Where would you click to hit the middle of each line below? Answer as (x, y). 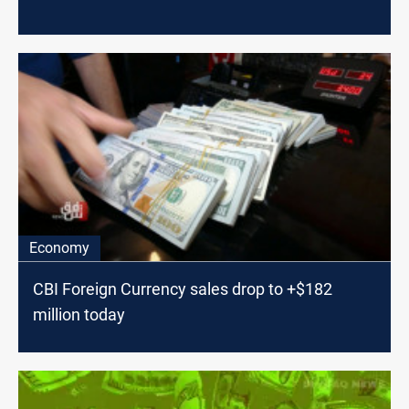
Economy (59, 248)
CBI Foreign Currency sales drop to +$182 (183, 289)
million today (79, 315)
